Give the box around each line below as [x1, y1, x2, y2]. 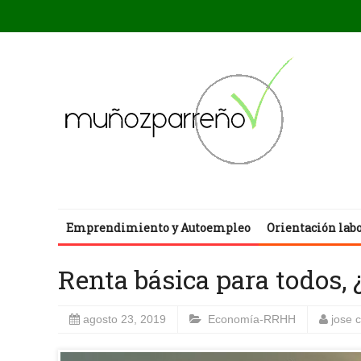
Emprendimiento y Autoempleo [66, 220, 251, 235]
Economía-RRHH [208, 313, 296, 326]
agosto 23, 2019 [83, 313, 166, 326]
